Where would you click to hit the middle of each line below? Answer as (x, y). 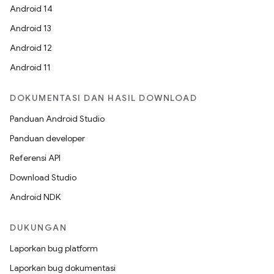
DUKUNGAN (38, 228)
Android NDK (35, 197)
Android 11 (30, 67)
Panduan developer (47, 138)
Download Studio (43, 177)
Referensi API (35, 158)
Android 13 (31, 28)
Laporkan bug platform (54, 248)
